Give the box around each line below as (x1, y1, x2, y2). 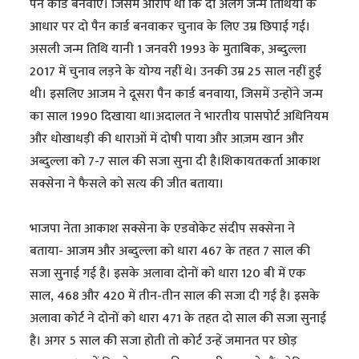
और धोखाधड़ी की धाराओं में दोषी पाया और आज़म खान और (30, 127, 305, 150)
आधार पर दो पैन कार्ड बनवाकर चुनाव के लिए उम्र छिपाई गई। (30, 15, 311, 38)
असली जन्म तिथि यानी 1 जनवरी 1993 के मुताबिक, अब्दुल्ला (30, 38, 307, 60)
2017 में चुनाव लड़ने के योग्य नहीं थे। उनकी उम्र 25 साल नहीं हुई (30, 60, 322, 83)
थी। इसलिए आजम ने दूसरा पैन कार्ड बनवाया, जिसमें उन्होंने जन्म (30, 83, 324, 105)
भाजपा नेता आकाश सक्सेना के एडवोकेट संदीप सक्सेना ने (30, 217, 296, 240)
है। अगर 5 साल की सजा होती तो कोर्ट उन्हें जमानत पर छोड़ (30, 329, 298, 352)
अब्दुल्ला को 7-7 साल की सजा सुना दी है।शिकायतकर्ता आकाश (30, 150, 321, 172)
